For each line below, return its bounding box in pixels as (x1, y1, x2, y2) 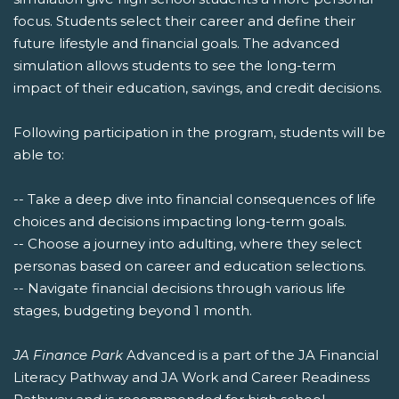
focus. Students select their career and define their (13, 12, 355, 30)
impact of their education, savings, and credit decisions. (13, 79, 382, 97)
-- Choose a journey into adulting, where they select (13, 235, 362, 253)
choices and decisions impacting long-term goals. (13, 213, 346, 231)
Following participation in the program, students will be (13, 124, 386, 142)
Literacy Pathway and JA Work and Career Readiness (13, 369, 370, 387)
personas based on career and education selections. (13, 257, 366, 275)
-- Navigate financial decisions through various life (13, 280, 346, 297)
